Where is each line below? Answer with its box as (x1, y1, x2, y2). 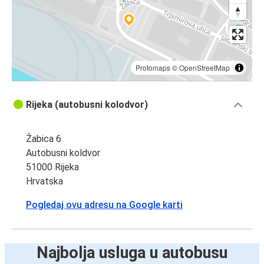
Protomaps (136, 62, 170, 73)
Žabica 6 (26, 133, 61, 145)
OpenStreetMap (179, 62, 230, 73)
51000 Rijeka (26, 161, 79, 173)
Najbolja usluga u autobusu (37, 243, 227, 263)
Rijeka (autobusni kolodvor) (26, 99, 148, 111)
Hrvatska (26, 176, 63, 187)
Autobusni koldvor (26, 147, 100, 159)
